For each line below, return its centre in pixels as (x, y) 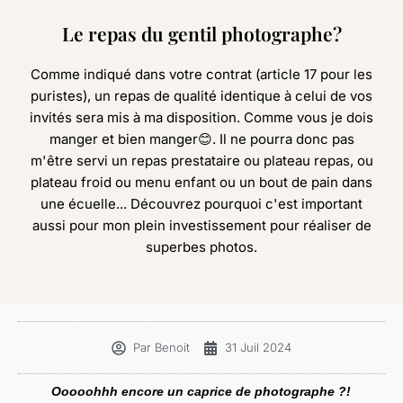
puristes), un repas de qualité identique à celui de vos (201, 96)
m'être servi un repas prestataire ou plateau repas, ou (201, 161)
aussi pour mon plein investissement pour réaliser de (201, 225)
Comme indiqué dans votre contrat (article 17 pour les (201, 74)
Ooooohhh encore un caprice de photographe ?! (201, 391)
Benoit (170, 347)
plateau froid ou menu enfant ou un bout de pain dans (201, 182)
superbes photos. (201, 247)
